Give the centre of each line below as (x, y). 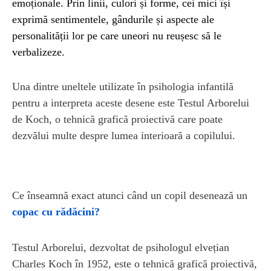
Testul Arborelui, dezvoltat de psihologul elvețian (121, 247)
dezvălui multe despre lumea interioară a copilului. (124, 135)
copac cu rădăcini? (57, 211)
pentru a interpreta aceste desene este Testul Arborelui (131, 103)
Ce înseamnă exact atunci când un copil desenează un (130, 195)
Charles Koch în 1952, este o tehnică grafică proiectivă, (135, 263)
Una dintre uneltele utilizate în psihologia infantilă (123, 86)
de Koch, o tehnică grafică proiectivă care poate (117, 119)
